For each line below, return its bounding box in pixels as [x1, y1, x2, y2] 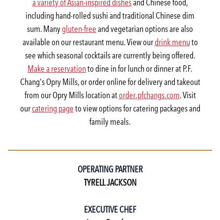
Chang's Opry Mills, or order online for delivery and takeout [20, 76, 200, 87]
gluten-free [62, 23, 96, 34]
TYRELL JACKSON [83, 177, 137, 188]
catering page [31, 103, 74, 113]
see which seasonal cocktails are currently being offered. [25, 50, 195, 60]
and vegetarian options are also [96, 23, 193, 34]
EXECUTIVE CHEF [84, 204, 136, 215]
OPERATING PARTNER [77, 164, 143, 174]
